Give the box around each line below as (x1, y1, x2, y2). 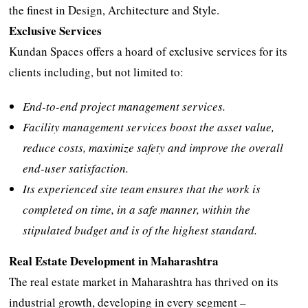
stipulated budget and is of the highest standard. (23, 221, 258, 238)
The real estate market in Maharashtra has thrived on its (9, 273, 279, 289)
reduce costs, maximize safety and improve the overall (23, 139, 284, 155)
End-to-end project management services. (23, 98, 226, 114)
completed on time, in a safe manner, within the (23, 201, 251, 217)
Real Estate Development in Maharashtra (9, 252, 219, 269)
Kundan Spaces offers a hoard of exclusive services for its (9, 43, 288, 59)
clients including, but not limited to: (9, 63, 184, 80)
